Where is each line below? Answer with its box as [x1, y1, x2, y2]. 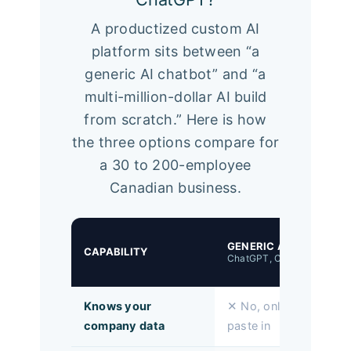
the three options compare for [71, 133, 280, 150]
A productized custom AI [91, 20, 260, 37]
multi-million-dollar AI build [84, 88, 267, 105]
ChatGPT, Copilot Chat [226, 251, 332, 264]
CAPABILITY [83, 244, 148, 258]
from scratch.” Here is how [84, 110, 267, 128]
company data [83, 318, 165, 333]
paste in [226, 318, 271, 333]
